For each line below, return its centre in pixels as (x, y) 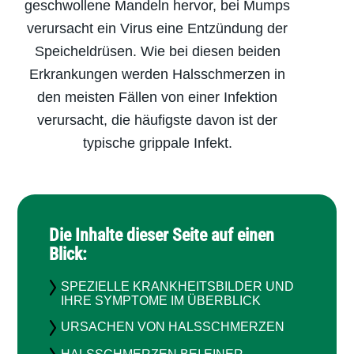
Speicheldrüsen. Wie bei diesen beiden (157, 51)
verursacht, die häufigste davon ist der (157, 120)
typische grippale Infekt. (157, 143)
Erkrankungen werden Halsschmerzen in (157, 74)
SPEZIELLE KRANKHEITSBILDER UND (178, 286)
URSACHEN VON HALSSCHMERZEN (173, 326)
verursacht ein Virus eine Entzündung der (157, 28)
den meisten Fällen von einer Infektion (157, 97)
